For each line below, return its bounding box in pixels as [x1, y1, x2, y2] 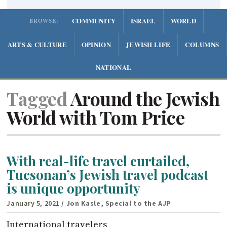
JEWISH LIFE [125, 40, 171, 50]
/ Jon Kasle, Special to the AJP [61, 198, 171, 209]
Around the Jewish [67, 86, 220, 111]
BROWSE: [29, 17, 59, 25]
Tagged [7, 86, 67, 111]
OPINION [81, 40, 111, 50]
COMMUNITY [71, 16, 116, 26]
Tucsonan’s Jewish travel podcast [7, 166, 209, 184]
